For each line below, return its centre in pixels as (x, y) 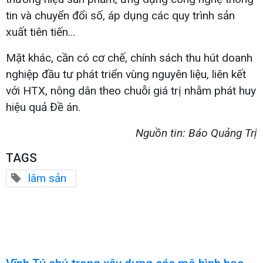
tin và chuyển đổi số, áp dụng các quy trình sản (120, 15)
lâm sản (47, 178)
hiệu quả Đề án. (43, 107)
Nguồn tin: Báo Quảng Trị (196, 133)
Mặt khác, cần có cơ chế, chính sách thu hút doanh (129, 58)
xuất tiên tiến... (41, 32)
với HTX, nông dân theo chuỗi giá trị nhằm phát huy (131, 90)
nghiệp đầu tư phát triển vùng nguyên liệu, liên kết (126, 74)
